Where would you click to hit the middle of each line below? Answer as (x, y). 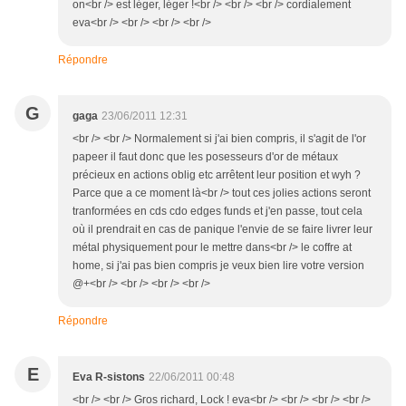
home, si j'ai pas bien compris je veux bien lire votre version (218, 266)
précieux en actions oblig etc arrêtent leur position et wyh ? (217, 175)
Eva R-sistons (109, 377)
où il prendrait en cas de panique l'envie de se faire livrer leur (222, 230)
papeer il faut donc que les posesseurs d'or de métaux (205, 157)
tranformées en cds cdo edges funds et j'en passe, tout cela (217, 212)
